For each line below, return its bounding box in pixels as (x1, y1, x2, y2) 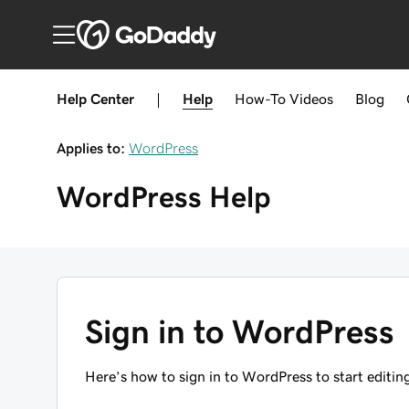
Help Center (57, 91, 134, 106)
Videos (289, 91, 333, 106)
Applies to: (57, 141, 125, 155)
